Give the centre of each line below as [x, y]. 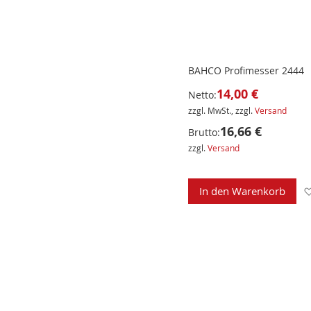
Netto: [202, 95]
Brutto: [204, 133]
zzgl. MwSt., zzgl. [221, 111]
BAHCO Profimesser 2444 [246, 71]
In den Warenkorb [242, 191]
